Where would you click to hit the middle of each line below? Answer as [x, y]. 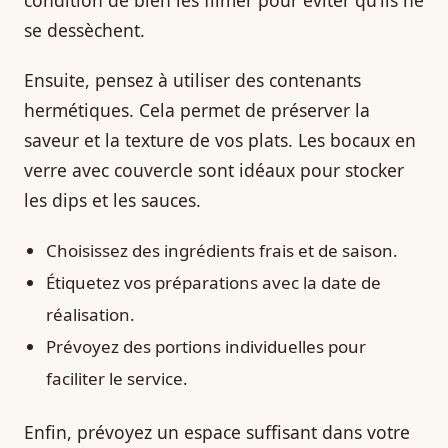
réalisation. [90, 314]
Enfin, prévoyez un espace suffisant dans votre [217, 431]
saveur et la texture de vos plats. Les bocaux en [220, 139]
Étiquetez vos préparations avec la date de [213, 282]
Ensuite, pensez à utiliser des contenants [192, 79]
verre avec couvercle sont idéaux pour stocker [214, 169]
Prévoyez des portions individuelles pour [206, 346]
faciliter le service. [117, 378]
